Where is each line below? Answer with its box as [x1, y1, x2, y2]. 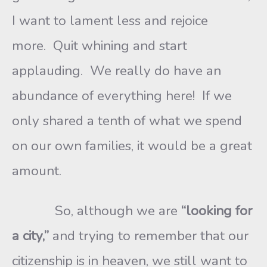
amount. [12, 162, 61, 180]
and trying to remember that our [52, 226, 249, 245]
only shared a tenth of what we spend [12, 111, 242, 130]
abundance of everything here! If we [12, 86, 232, 105]
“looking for [181, 201, 252, 220]
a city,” [12, 226, 52, 245]
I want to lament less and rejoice [12, 11, 208, 30]
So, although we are [12, 201, 181, 220]
